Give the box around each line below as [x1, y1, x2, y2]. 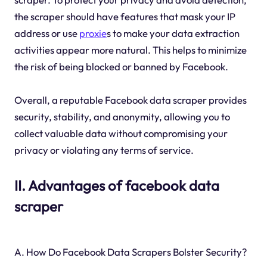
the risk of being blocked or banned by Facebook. [14, 60, 228, 73]
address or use [14, 27, 79, 40]
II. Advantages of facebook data [14, 176, 219, 195]
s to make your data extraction [106, 27, 240, 40]
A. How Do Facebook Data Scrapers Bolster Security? [14, 246, 247, 259]
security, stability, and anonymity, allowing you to [14, 110, 230, 123]
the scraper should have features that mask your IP [14, 10, 235, 23]
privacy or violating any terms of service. [14, 144, 194, 157]
